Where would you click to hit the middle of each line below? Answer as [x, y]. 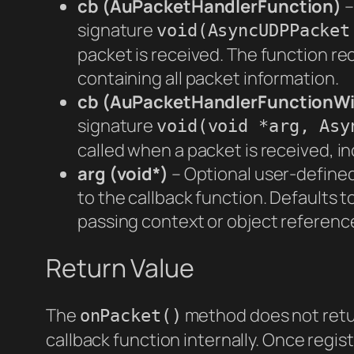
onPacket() [130, 315]
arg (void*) [123, 173]
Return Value [120, 268]
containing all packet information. [208, 78]
